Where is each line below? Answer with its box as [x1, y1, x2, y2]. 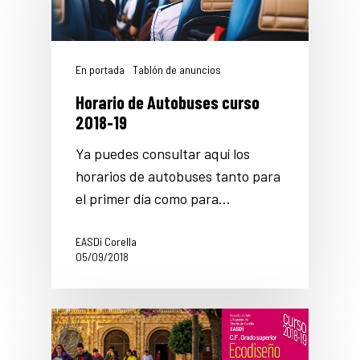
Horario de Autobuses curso [76, 92, 260, 113]
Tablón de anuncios [133, 63, 221, 77]
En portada [76, 63, 125, 77]
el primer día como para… [76, 190, 231, 208]
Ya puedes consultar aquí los [76, 145, 250, 163]
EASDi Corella [76, 235, 137, 249]
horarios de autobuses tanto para [76, 167, 280, 186]
